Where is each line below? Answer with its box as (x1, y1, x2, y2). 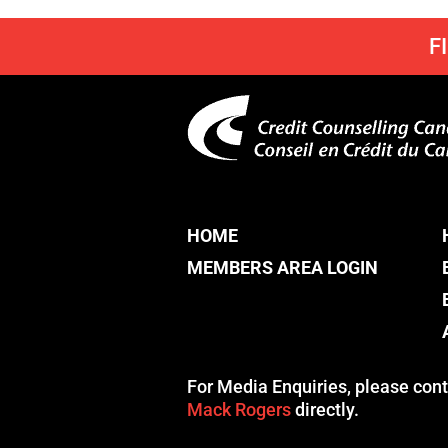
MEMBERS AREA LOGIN (187, 257, 378, 279)
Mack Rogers (187, 399, 291, 420)
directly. (291, 399, 359, 420)
